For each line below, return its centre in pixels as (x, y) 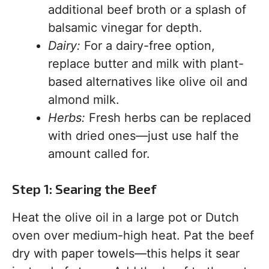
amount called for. (99, 154)
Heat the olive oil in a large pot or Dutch (125, 217)
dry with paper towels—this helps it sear (126, 253)
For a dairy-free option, (148, 46)
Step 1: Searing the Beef (84, 189)
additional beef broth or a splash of (147, 10)
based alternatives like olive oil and (148, 82)
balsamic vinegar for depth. (125, 28)
